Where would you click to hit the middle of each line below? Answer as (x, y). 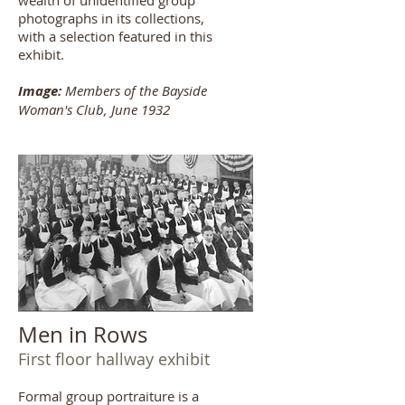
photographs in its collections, (111, 18)
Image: (40, 91)
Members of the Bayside (134, 90)
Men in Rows (83, 334)
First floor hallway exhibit (114, 359)
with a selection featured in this (115, 36)
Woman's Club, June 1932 (94, 109)
